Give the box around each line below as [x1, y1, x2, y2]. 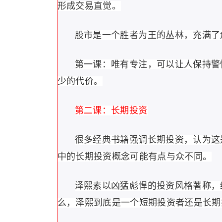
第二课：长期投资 [74, 106, 148, 115]
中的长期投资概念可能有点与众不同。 [57, 152, 212, 162]
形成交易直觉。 [57, 1, 121, 11]
